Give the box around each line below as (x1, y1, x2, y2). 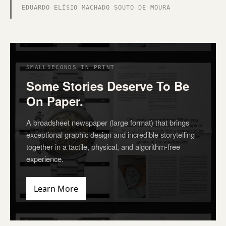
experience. (26, 153, 64, 164)
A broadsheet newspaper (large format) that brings (26, 117, 189, 128)
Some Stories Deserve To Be (26, 77, 189, 94)
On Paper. (26, 92, 83, 109)
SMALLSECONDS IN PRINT (26, 64, 115, 71)
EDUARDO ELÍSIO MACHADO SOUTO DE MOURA (22, 4, 171, 11)
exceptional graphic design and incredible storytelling (26, 129, 195, 140)
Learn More (34, 183, 78, 194)
